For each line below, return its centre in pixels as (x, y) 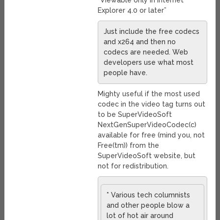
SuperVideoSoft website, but (147, 156)
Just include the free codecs (152, 32)
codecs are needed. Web (146, 52)
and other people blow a (148, 206)
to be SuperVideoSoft (135, 115)
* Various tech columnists (149, 195)
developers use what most (149, 63)
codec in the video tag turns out (152, 104)
